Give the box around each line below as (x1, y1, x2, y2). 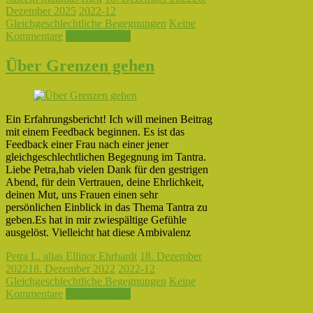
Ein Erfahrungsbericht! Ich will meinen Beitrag (6, 112, 212, 125)
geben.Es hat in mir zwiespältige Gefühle (6, 213, 187, 226)
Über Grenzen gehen (6, 56, 154, 75)
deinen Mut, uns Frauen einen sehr (6, 188, 158, 201)
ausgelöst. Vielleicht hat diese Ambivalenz (6, 226, 191, 238)
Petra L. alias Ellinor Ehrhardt (6, 249, 137, 262)
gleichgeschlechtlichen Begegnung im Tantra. (6, 150, 206, 163)
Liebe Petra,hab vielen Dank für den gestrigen (6, 163, 208, 175)
